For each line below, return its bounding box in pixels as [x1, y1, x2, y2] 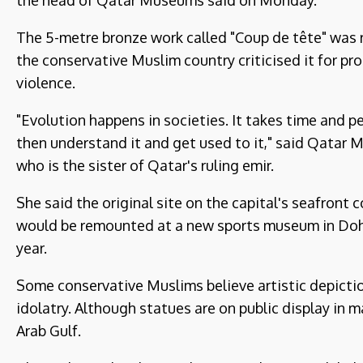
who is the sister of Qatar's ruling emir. [16, 156, 274, 174]
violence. [16, 74, 75, 92]
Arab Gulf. [16, 322, 81, 340]
